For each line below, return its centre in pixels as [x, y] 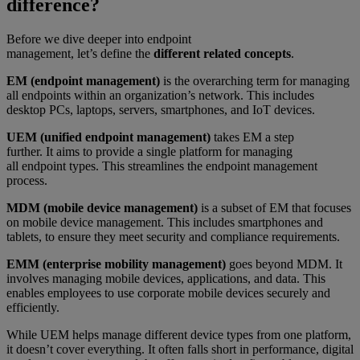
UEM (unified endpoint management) [108, 137]
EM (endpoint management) [83, 81]
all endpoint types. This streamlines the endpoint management [162, 166]
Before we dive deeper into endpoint [99, 39]
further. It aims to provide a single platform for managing [149, 152]
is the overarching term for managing [255, 81]
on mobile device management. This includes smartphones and [165, 223]
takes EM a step [252, 137]
